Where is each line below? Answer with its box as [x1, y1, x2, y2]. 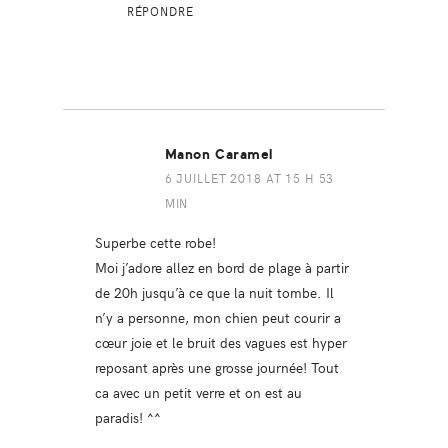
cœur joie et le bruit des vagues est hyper [94, 332, 347, 353]
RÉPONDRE [126, 3, 194, 20]
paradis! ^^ [94, 407, 161, 428]
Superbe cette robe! [94, 232, 216, 253]
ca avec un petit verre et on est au [94, 382, 302, 403]
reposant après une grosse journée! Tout [94, 357, 339, 378]
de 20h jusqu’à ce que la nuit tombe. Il [94, 282, 334, 303]
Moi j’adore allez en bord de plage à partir [94, 257, 349, 278]
